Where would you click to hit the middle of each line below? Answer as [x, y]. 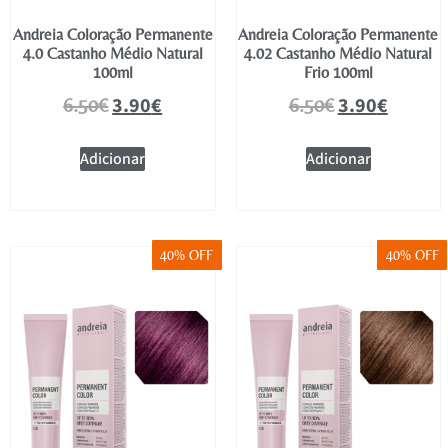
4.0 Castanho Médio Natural [112, 53]
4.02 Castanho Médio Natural [338, 53]
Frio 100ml [338, 72]
